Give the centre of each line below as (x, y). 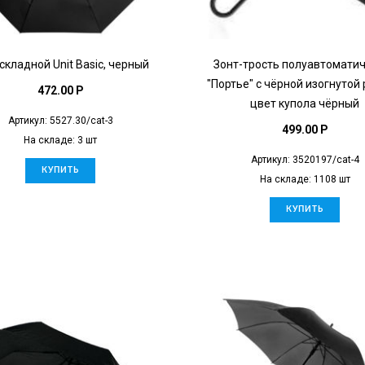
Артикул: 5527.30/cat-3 (60, 120)
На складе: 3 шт (60, 140)
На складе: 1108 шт (305, 179)
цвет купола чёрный (305, 103)
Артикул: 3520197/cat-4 (305, 159)
